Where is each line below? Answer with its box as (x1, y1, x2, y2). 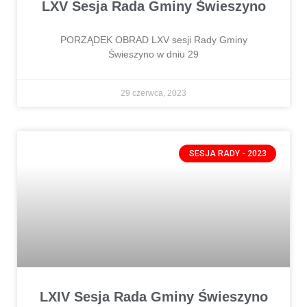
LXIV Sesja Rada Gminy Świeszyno (39, 288, 268, 304)
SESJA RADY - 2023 (188, 148, 267, 158)
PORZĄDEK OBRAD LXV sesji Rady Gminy (60, 34, 247, 45)
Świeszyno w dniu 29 (108, 48, 199, 60)
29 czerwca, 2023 (121, 88, 186, 98)
